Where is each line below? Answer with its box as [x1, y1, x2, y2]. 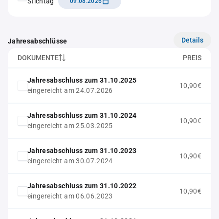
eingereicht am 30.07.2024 [27, 157, 113, 165]
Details [181, 36, 203, 44]
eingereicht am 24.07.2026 [27, 87, 113, 94]
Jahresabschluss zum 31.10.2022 [27, 182, 137, 190]
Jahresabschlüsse [8, 37, 67, 45]
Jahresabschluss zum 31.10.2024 [27, 111, 137, 119]
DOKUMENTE [18, 54, 59, 62]
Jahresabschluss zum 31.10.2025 [27, 76, 137, 84]
